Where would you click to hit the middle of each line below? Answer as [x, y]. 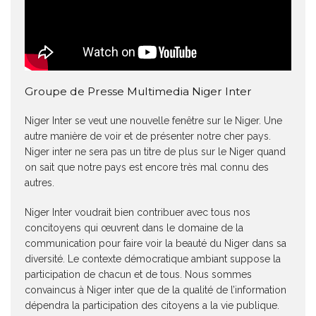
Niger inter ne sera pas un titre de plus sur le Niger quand [155, 152]
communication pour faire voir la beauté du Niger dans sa [156, 244]
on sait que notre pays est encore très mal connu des [147, 168]
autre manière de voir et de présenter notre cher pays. [148, 136]
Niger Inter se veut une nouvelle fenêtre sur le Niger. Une [153, 121]
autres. [39, 183]
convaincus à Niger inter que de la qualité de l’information [156, 290]
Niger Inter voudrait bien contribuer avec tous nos [138, 213]
